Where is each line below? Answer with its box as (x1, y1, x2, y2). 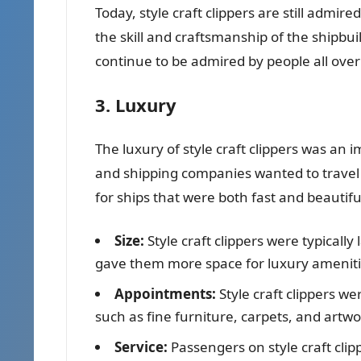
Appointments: (114, 284, 216, 303)
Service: (114, 337, 168, 356)
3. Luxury (95, 92, 176, 117)
